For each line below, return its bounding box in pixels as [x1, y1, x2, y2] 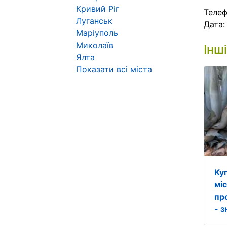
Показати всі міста [76, 64, 152, 74]
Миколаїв [76, 40, 113, 50]
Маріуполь [76, 28, 118, 38]
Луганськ [76, 16, 112, 26]
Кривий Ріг [76, 4, 119, 14]
